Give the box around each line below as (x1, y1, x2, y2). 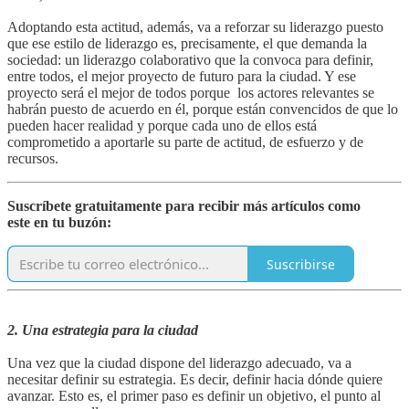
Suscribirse (267, 255, 335, 273)
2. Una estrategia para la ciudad (7, 322, 198, 339)
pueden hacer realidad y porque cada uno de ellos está (7, 118, 317, 134)
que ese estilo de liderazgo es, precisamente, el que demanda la (7, 36, 367, 52)
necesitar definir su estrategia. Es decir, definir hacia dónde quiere (7, 372, 383, 388)
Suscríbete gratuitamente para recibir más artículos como (7, 198, 361, 215)
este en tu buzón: (7, 215, 111, 231)
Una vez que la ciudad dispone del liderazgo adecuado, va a (7, 355, 351, 372)
